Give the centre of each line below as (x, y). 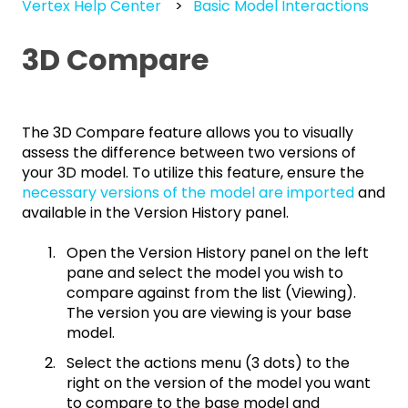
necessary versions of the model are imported (188, 192)
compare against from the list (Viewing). (211, 293)
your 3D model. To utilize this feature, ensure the (193, 172)
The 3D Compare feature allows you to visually (188, 132)
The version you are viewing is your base (209, 313)
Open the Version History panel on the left (218, 253)
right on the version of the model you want (219, 383)
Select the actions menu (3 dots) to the (208, 363)
